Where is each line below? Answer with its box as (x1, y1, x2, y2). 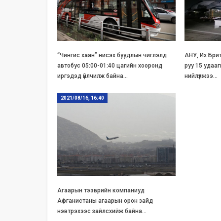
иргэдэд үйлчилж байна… (57, 73, 128, 80)
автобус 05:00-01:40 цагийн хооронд (57, 62, 162, 70)
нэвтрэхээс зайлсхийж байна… (57, 207, 147, 215)
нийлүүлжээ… (184, 73, 218, 80)
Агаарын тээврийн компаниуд (57, 186, 145, 194)
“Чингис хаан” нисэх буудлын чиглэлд (57, 52, 167, 59)
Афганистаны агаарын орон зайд (57, 197, 153, 204)
